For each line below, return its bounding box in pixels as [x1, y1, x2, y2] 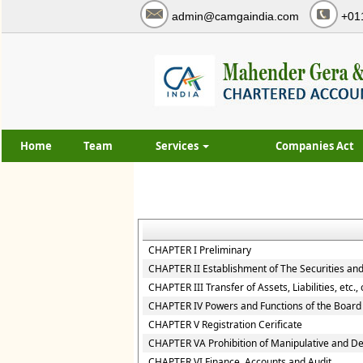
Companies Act [275, 139, 354, 153]
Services [155, 139, 201, 153]
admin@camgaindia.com [172, 10, 299, 23]
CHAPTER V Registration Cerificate [148, 318, 302, 331]
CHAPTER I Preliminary [148, 243, 251, 257]
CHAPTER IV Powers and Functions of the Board [148, 299, 361, 313]
